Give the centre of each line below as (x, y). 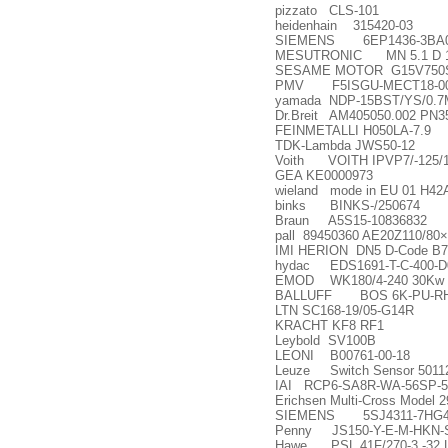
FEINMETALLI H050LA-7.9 (353, 130)
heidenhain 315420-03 (344, 25)
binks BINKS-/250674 (347, 205)
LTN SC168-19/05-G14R (344, 310)
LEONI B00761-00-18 (342, 355)
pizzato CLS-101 (327, 10)
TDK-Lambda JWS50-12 (345, 145)
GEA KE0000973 (324, 175)
